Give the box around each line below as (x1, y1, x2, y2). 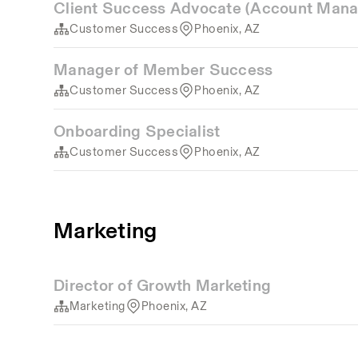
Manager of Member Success (54, 58, 273, 82)
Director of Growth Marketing (54, 273, 272, 297)
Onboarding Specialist (54, 119, 221, 143)
